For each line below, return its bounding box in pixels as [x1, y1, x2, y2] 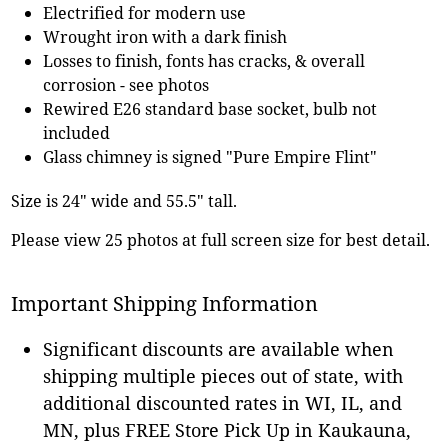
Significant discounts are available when [43, 336, 395, 361]
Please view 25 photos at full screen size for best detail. [11, 228, 431, 251]
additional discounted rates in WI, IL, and [43, 390, 403, 415]
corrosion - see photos [43, 73, 210, 96]
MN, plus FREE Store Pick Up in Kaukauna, [43, 417, 412, 442]
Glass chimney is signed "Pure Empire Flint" [43, 145, 378, 168]
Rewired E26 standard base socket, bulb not [43, 97, 378, 120]
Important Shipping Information [11, 289, 319, 317]
